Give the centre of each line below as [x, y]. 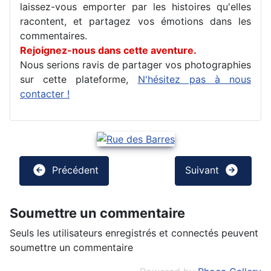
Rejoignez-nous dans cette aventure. [108, 51]
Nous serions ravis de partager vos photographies [135, 65]
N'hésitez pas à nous [194, 80]
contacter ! [45, 94]
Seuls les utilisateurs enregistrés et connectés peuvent [134, 233]
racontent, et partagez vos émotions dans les [135, 21]
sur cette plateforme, [79, 80]
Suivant [204, 170]
